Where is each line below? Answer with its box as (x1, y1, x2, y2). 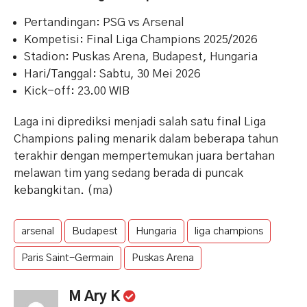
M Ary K (69, 290, 123, 304)
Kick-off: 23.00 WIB (24, 85, 130, 97)
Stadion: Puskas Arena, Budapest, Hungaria (24, 51, 258, 63)
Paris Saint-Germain (21, 253, 114, 264)
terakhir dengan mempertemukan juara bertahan (14, 150, 275, 162)
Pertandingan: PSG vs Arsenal (24, 16, 184, 29)
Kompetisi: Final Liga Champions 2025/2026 (24, 34, 257, 46)
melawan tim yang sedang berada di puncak (14, 167, 243, 180)
